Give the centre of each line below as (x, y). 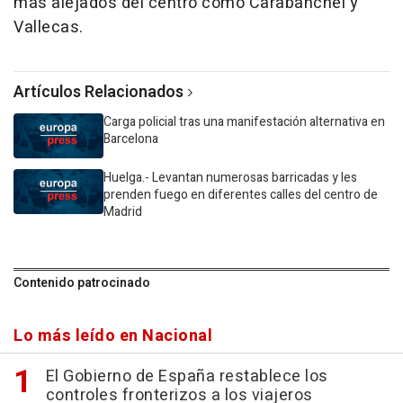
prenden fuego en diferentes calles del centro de (241, 195)
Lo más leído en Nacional (113, 336)
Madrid (123, 212)
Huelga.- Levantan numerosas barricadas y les (230, 178)
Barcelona (131, 139)
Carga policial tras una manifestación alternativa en (244, 122)
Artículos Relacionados (99, 92)
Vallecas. (49, 27)
